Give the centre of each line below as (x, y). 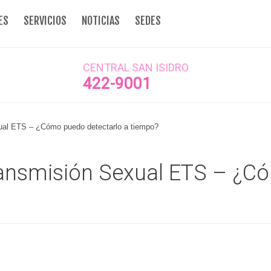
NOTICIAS (101, 21)
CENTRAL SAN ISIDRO (135, 67)
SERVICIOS (45, 21)
